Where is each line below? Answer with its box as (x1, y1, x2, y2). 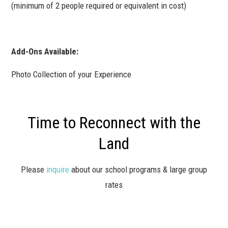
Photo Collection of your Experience (11, 69, 132, 79)
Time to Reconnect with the (27, 112, 201, 132)
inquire (46, 164, 69, 175)
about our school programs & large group (69, 164, 207, 175)
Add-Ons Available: (11, 46, 79, 56)
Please (21, 164, 46, 175)
